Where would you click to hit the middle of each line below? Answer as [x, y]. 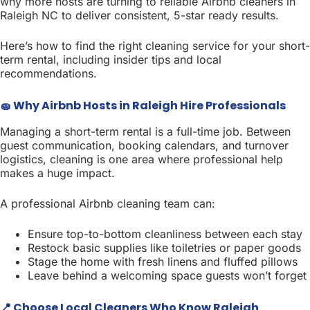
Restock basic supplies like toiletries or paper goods [164, 247]
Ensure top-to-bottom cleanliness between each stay [165, 234]
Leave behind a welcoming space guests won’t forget [167, 275]
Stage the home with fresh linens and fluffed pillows [163, 261]
